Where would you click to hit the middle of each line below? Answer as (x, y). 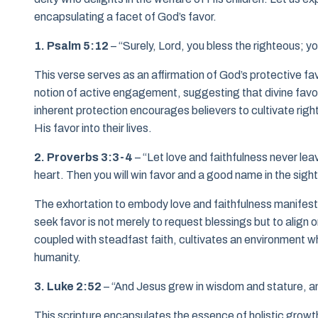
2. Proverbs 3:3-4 (83, 158)
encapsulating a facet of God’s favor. (125, 17)
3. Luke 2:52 (68, 287)
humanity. (57, 258)
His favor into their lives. (93, 128)
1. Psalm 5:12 (71, 46)
